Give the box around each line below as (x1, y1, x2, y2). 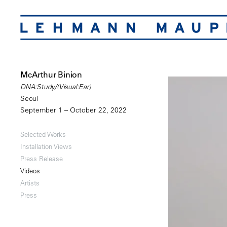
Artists (20, 178, 40, 187)
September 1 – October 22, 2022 (20, 105, 127, 115)
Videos (20, 166, 40, 175)
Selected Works (20, 130, 66, 139)
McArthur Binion (20, 69, 82, 80)
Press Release (20, 154, 63, 163)
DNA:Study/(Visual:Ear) (20, 82, 91, 92)
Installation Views (20, 142, 72, 151)
